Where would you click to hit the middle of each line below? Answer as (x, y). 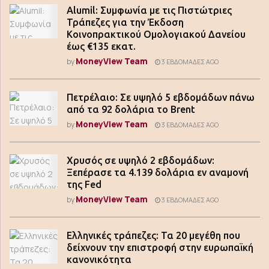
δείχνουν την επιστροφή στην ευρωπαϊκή (160, 247)
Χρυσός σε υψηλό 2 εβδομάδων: (141, 160)
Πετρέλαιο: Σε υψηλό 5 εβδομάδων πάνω (161, 97)
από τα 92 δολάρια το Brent (131, 109)
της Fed (84, 184)
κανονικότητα (99, 259)
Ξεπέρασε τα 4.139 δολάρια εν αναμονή (158, 172)
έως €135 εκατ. (101, 46)
